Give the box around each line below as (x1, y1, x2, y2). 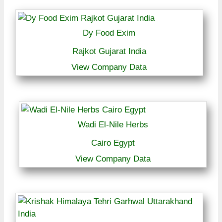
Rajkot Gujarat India (72, 47, 146, 56)
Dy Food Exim (83, 28, 136, 38)
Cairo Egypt (91, 138, 135, 148)
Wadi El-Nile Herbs (77, 120, 148, 130)
